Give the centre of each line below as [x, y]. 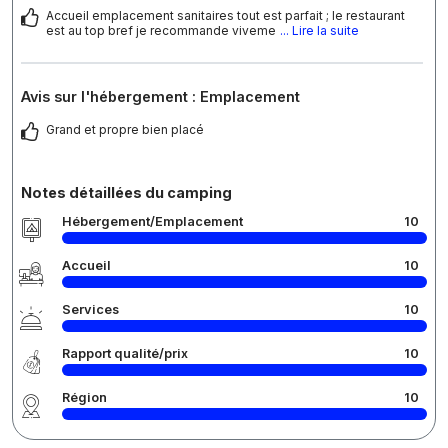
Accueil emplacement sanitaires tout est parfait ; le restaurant [225, 16]
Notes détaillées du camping [126, 193]
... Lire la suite [319, 31]
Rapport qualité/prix [125, 354]
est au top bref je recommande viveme [161, 31]
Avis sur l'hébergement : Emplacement [160, 97]
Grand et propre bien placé [125, 130]
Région [84, 398]
